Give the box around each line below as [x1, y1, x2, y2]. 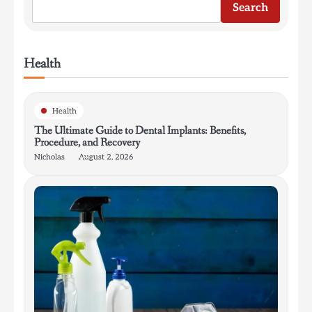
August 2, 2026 [79, 153, 133, 162]
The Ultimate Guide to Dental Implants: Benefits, [34, 123, 246, 139]
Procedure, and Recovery [34, 135, 140, 150]
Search [233, 1, 268, 15]
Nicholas [34, 153, 65, 162]
